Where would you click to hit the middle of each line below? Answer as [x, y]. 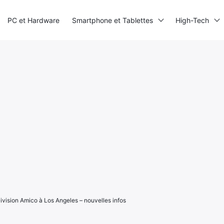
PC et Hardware [33, 20]
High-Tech [192, 20]
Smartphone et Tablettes [112, 20]
